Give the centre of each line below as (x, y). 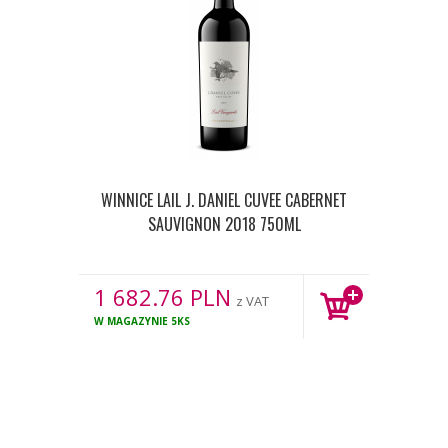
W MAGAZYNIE (131, 321)
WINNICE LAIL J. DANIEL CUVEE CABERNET (224, 200)
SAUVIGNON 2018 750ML (224, 224)
